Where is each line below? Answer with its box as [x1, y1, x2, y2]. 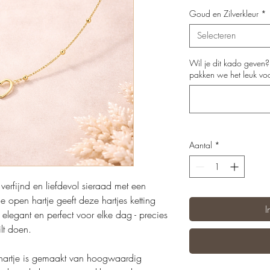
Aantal [189, 139, 212, 151]
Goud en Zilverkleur [189, 8, 259, 20]
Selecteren [197, 30, 236, 42]
